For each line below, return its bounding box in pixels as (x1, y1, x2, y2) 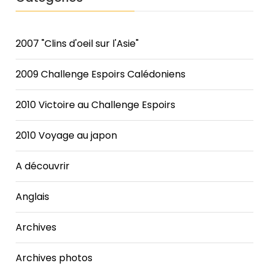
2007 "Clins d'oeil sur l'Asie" (16, 36, 139, 50)
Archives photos (16, 250, 93, 265)
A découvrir (16, 159, 70, 173)
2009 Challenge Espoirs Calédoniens (16, 67, 186, 81)
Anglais (16, 189, 50, 204)
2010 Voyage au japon (16, 128, 118, 142)
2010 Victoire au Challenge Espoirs (16, 97, 176, 112)
